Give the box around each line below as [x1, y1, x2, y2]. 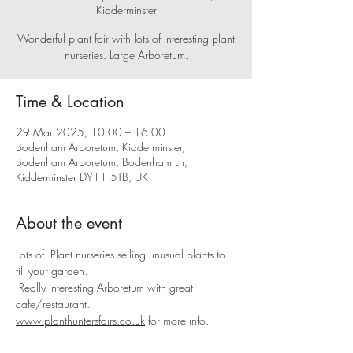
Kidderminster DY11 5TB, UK [16, 169, 148, 184]
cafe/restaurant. [16, 296, 90, 311]
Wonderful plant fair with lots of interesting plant [17, 31, 235, 46]
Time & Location [16, 91, 124, 112]
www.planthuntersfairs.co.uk [16, 313, 145, 328]
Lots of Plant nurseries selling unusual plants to [16, 247, 229, 262]
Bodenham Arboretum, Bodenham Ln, [16, 154, 188, 169]
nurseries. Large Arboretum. [64, 47, 188, 62]
